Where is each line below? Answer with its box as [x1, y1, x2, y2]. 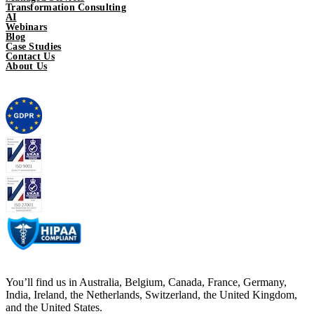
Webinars [6, 22, 48, 33]
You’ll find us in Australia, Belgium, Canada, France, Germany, [6, 276, 287, 289]
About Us [6, 61, 48, 72]
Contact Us [6, 51, 55, 62]
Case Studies [6, 41, 62, 53]
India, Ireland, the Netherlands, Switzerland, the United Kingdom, [6, 289, 297, 301]
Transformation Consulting [6, 2, 126, 13]
